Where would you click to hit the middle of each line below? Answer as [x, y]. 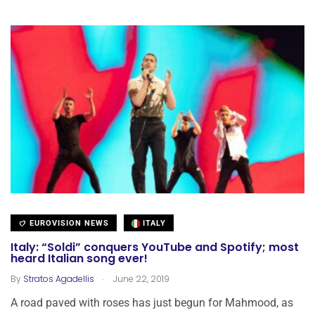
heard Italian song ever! [79, 258]
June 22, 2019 [140, 278]
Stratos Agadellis [59, 278]
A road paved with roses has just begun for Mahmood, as [152, 302]
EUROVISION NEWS [68, 223]
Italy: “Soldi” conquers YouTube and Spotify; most [155, 247]
